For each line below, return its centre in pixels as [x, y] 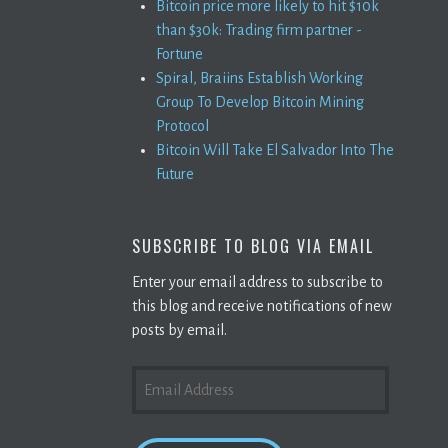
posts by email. [179, 329]
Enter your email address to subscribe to [257, 281]
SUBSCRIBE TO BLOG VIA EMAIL [253, 245]
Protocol [182, 125]
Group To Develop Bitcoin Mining [260, 101]
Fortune [179, 53]
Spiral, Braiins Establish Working [259, 77]
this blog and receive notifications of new [262, 305]
